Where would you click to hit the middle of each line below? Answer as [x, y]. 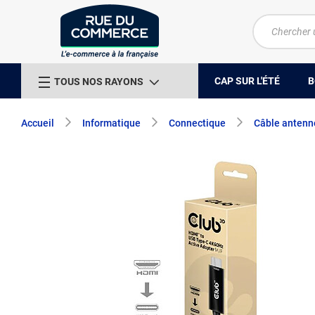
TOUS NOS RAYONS [99, 81]
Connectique [197, 123]
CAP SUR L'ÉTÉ [247, 81]
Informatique [111, 123]
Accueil [38, 123]
